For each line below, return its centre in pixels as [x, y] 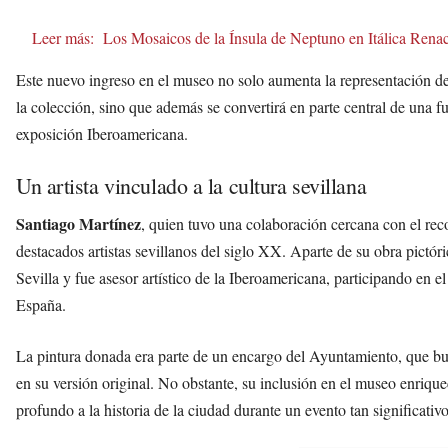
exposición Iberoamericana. [102, 133]
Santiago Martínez [78, 223]
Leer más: [63, 37]
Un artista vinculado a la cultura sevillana [191, 185]
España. [41, 304]
